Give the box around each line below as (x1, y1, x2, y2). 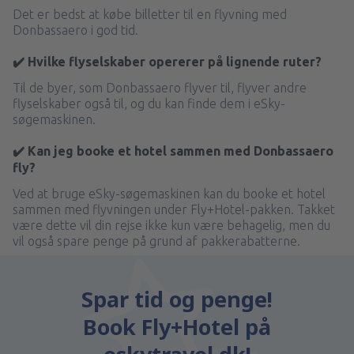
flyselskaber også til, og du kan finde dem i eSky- (13, 96, 285, 111)
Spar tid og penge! (81, 284, 273, 314)
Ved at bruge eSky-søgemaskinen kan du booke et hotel (13, 186, 326, 201)
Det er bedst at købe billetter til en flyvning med (13, 7, 287, 22)
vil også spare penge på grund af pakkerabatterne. (13, 234, 300, 249)
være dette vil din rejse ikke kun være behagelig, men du (13, 218, 330, 233)
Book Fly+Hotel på (83, 312, 271, 342)
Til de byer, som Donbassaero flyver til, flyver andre (13, 81, 307, 96)
